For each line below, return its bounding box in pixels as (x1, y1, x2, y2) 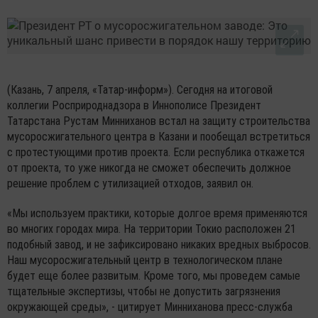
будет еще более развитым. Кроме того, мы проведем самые (7, 269, 300, 283)
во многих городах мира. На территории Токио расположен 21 (7, 222, 296, 236)
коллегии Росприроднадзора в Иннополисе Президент (7, 99, 261, 113)
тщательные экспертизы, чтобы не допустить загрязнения (7, 285, 280, 299)
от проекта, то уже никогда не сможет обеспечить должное (7, 161, 291, 175)
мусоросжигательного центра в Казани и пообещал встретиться (7, 130, 310, 144)
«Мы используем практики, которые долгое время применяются (7, 207, 307, 221)
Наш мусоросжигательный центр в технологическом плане (7, 253, 283, 268)
